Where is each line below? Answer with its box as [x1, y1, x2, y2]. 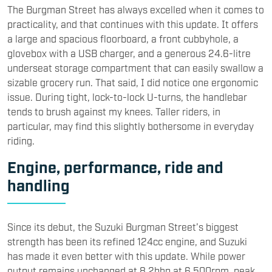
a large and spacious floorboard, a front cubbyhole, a [7, 32, 239, 45]
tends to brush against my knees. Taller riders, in [7, 105, 220, 118]
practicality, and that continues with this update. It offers [7, 18, 258, 30]
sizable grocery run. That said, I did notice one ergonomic [7, 76, 258, 89]
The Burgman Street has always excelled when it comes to [7, 3, 264, 16]
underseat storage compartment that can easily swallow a [7, 61, 263, 74]
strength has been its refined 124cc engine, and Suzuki [7, 235, 247, 248]
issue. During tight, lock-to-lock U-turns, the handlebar [7, 90, 247, 103]
